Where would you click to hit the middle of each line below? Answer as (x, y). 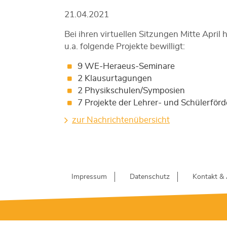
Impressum (89, 177)
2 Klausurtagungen (115, 78)
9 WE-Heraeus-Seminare (126, 66)
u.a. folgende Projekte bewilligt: (125, 46)
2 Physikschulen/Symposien (131, 90)
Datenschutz (150, 177)
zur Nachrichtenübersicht (121, 120)
